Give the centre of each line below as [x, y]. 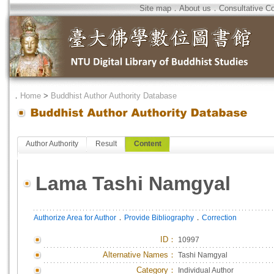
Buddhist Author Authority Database [114, 96]
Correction [219, 218]
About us [195, 8]
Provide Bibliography [159, 218]
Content [148, 144]
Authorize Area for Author [75, 218]
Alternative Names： [139, 255]
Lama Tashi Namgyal [133, 183]
